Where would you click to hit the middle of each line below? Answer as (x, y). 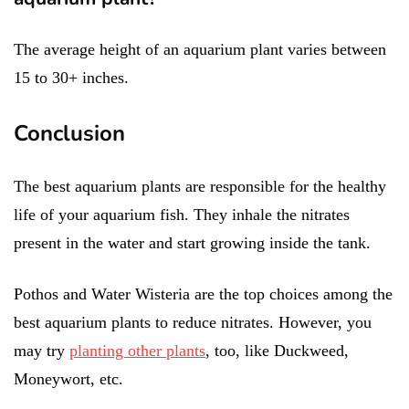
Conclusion (69, 133)
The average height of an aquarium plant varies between (200, 49)
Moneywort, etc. (71, 378)
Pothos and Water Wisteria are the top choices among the (203, 294)
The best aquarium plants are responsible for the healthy (200, 186)
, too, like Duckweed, (277, 350)
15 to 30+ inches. (73, 77)
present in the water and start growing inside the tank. (192, 242)
